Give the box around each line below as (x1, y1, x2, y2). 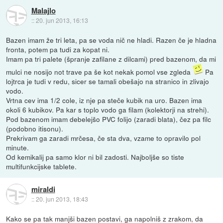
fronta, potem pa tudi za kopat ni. (6, 44, 110, 55)
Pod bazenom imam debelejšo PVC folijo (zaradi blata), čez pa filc (6, 114, 212, 124)
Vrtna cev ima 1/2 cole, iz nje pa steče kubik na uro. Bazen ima (6, 95, 203, 106)
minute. (6, 142, 29, 153)
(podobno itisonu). (6, 123, 64, 134)
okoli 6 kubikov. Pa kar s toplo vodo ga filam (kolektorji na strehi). (6, 105, 210, 115)
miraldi (31, 183, 55, 195)
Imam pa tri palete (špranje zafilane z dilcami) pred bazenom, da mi (6, 54, 217, 64)
